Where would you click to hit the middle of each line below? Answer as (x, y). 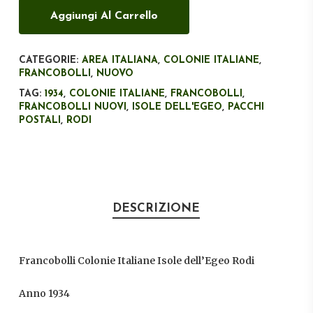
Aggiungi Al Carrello (104, 16)
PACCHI (246, 108)
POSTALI (39, 121)
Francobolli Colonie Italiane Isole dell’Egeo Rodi (136, 261)
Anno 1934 (44, 294)
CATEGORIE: (50, 61)
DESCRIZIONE (156, 209)
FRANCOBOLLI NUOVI (72, 108)
